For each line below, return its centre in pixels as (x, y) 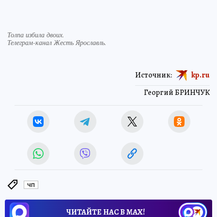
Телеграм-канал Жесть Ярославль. (57, 43)
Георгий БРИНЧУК (177, 93)
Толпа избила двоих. (36, 35)
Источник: (154, 75)
